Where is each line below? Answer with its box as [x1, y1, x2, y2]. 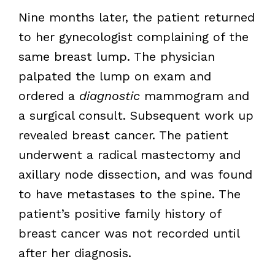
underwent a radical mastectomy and [18, 147, 241, 162]
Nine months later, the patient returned [18, 9, 255, 25]
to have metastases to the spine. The [18, 186, 241, 201]
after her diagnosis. [18, 245, 131, 260]
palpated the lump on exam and [18, 68, 211, 83]
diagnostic [79, 88, 144, 103]
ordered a [18, 88, 79, 103]
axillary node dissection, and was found [18, 166, 252, 182]
